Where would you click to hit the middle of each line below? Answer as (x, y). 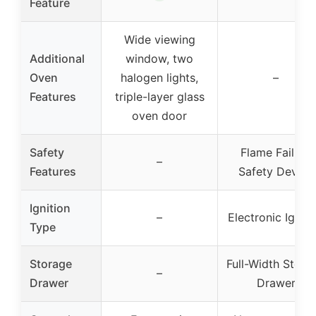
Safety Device (276, 171)
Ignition (50, 208)
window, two (159, 58)
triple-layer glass (159, 96)
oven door (159, 115)
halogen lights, (159, 77)
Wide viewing (159, 39)
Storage (51, 263)
